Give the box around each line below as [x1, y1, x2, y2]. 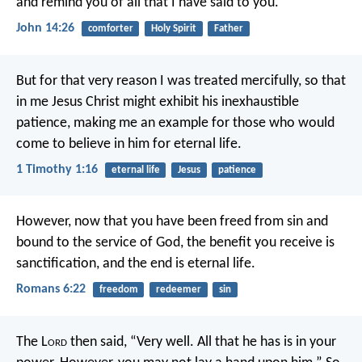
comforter [87, 23, 133, 35]
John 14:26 [16, 22, 74, 36]
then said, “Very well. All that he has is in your [67, 334, 336, 350]
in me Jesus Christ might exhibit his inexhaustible [16, 94, 299, 110]
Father [213, 23, 243, 35]
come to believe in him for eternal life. [16, 136, 242, 152]
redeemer [155, 284, 201, 296]
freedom [99, 284, 138, 296]
